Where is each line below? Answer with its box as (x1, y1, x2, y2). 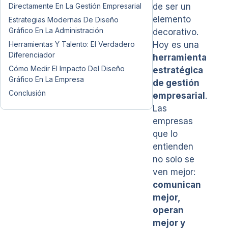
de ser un (153, 2, 191, 12)
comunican (153, 180, 201, 190)
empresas (153, 116, 193, 126)
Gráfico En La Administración (9, 26, 103, 35)
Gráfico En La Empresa (9, 75, 84, 83)
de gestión (153, 78, 199, 88)
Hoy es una (153, 40, 199, 50)
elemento (153, 14, 191, 24)
